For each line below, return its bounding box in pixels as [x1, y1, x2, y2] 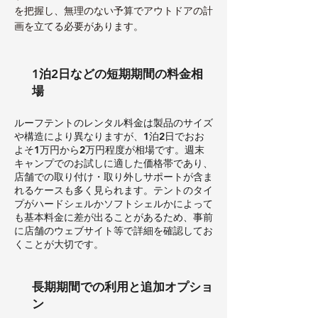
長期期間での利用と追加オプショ [32, 279, 213, 294]
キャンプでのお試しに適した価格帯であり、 [14, 156, 213, 170]
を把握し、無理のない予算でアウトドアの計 [14, 4, 213, 17]
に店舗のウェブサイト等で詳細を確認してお [14, 224, 213, 237]
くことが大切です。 [14, 237, 104, 251]
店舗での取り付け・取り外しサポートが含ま [14, 170, 213, 183]
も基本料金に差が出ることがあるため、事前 [14, 210, 213, 224]
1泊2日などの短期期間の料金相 [32, 66, 203, 81]
